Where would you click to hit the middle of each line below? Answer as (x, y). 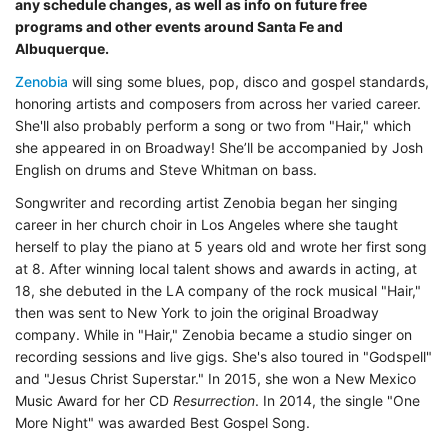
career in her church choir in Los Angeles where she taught (206, 224)
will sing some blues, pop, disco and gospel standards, (248, 81)
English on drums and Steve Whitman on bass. (168, 169)
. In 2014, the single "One (337, 400)
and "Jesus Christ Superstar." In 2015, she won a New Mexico (215, 378)
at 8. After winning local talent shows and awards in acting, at (216, 268)
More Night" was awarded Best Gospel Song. (162, 422)
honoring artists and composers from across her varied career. (218, 103)
